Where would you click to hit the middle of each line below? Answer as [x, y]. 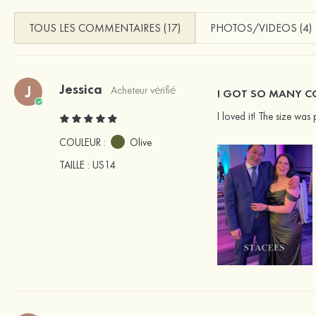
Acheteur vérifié [143, 90]
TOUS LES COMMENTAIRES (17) [105, 28]
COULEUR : [84, 142]
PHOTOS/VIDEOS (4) [261, 28]
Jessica [81, 89]
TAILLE [73, 165]
